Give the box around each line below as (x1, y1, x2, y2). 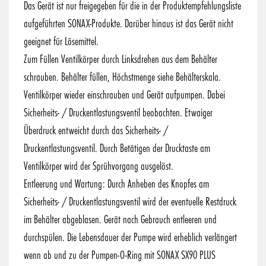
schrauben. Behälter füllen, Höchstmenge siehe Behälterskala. (24, 69, 221, 84)
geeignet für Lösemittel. (24, 33, 99, 48)
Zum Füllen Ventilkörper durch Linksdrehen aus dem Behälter (24, 51, 217, 66)
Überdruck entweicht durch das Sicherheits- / (24, 122, 168, 137)
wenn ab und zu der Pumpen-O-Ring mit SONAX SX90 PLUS (24, 247, 216, 262)
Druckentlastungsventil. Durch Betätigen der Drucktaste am (24, 140, 210, 155)
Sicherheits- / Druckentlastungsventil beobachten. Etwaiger (24, 104, 213, 119)
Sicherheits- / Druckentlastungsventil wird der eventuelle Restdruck (24, 194, 236, 208)
